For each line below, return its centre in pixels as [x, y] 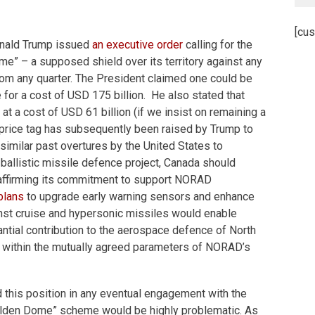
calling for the [218, 45]
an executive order [137, 45]
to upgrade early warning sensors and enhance [139, 197]
